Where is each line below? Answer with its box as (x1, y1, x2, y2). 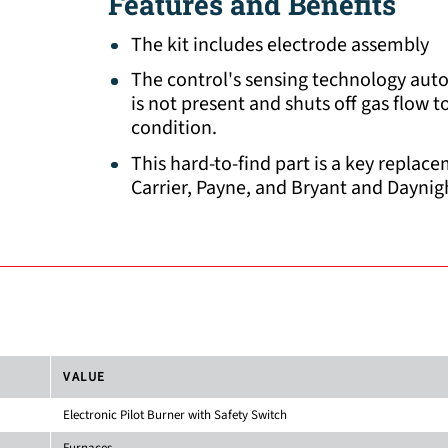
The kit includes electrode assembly (130, 30, 429, 59)
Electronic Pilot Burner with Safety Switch (63, 405, 287, 424)
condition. (130, 114, 217, 143)
